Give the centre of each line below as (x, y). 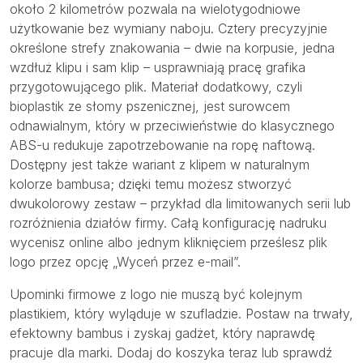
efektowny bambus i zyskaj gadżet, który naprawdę (162, 333)
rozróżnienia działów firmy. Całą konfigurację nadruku (168, 223)
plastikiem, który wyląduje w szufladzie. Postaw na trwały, (181, 314)
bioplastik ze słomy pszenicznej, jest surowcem (150, 107)
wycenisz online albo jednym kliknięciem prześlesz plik (169, 243)
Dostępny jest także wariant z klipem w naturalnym (160, 165)
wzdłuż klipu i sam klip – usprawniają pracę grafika (158, 68)
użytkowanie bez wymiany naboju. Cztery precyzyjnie (169, 29)
